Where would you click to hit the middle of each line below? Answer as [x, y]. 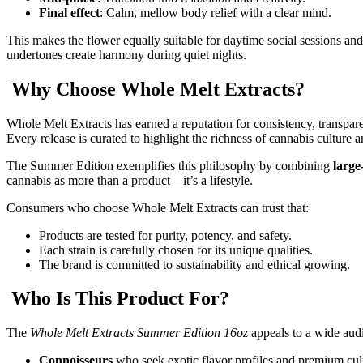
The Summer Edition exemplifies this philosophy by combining [170, 165]
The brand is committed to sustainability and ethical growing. [194, 264]
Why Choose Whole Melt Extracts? [156, 89]
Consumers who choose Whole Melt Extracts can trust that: [158, 207]
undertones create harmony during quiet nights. [126, 54]
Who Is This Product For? [118, 299]
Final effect [69, 12]
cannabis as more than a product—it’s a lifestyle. [130, 180]
